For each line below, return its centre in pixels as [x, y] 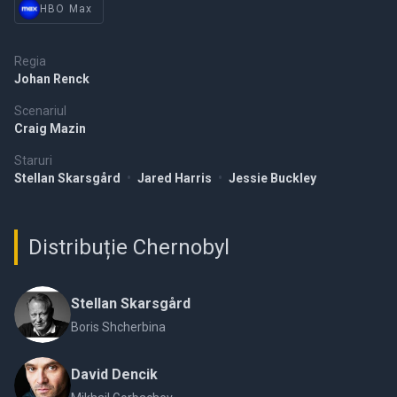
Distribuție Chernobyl [129, 247]
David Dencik [114, 374]
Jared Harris [176, 178]
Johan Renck [52, 79]
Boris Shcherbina [118, 327]
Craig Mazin [50, 128]
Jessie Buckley [272, 178]
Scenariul [40, 111]
